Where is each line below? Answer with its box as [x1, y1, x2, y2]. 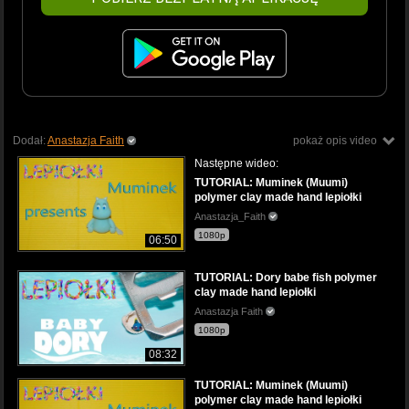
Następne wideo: [194, 156, 278, 170]
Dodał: [13, 133, 47, 147]
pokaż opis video [293, 133, 377, 147]
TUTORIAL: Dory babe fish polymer [194, 270, 377, 284]
